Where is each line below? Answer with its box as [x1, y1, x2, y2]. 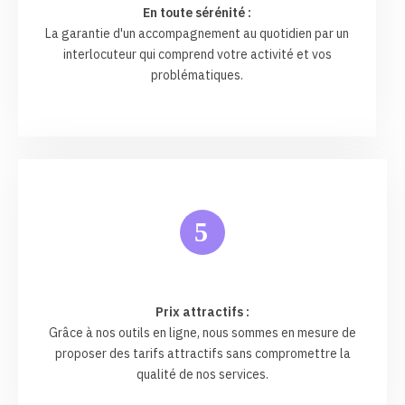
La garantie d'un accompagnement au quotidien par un [45, 25, 349, 42]
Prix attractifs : [155, 304, 250, 321]
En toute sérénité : [143, 5, 251, 22]
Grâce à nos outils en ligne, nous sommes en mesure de [49, 325, 356, 342]
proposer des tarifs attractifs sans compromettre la [54, 345, 351, 363]
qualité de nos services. [137, 366, 268, 383]
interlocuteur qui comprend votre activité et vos [62, 46, 332, 63]
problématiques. [151, 67, 243, 84]
